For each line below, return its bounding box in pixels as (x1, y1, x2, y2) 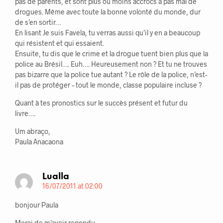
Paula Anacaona (15, 137, 63, 146)
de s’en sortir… (15, 18, 61, 27)
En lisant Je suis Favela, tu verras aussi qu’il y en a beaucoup (15, 28, 200, 37)
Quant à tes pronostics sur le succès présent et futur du (15, 99, 188, 108)
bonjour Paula (15, 201, 58, 210)
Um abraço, (15, 127, 50, 136)
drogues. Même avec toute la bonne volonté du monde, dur (15, 7, 201, 16)
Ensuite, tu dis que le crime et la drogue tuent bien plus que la (15, 49, 208, 58)
